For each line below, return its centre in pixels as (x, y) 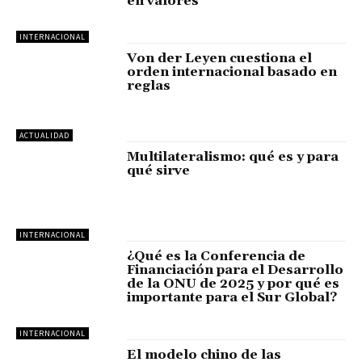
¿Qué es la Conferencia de (217, 256)
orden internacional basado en (232, 72)
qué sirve (159, 171)
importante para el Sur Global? (232, 297)
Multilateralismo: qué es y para (233, 157)
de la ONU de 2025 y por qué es (234, 283)
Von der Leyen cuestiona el (220, 59)
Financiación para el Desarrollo (236, 269)
